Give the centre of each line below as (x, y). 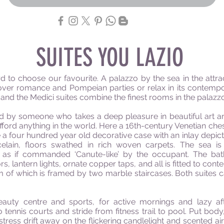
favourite (80, 78)
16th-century (149, 126)
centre (35, 202)
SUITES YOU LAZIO (109, 57)
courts (41, 211)
